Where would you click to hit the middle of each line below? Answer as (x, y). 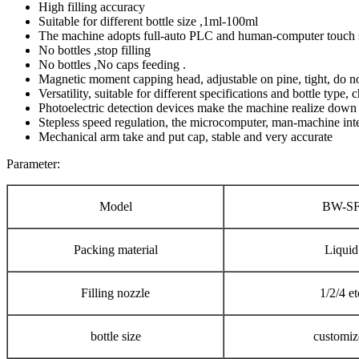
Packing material (115, 249)
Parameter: (33, 163)
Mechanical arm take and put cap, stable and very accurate (186, 136)
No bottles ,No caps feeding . (112, 64)
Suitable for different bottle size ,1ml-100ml (148, 21)
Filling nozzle (115, 292)
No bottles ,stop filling (95, 50)
